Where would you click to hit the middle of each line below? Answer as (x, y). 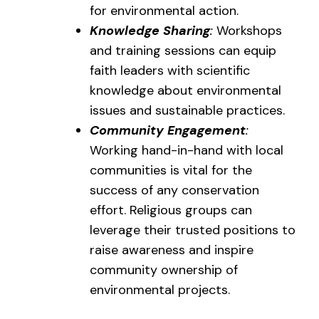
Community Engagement (168, 130)
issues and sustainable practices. (187, 110)
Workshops (247, 30)
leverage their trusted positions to (193, 230)
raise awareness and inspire (172, 250)
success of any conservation (174, 190)
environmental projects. (160, 289)
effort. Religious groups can (171, 210)
